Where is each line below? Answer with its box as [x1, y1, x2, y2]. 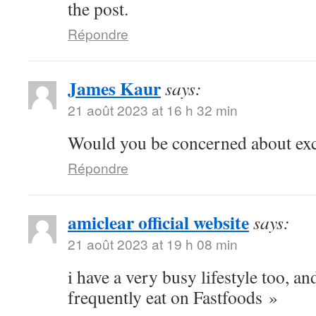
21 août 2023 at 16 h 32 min [68, 100, 238, 119]
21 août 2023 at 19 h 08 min [68, 234, 238, 253]
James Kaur [68, 75, 161, 102]
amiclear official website [68, 209, 249, 236]
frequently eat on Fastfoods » [68, 285, 278, 309]
